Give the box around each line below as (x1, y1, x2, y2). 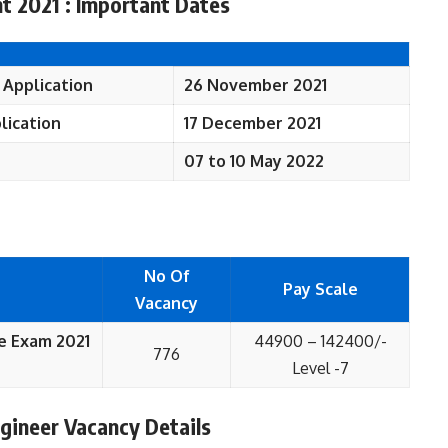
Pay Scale (282, 279, 358, 299)
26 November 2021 (184, 75, 327, 95)
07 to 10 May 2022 (184, 151, 324, 171)
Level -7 (291, 358, 349, 378)
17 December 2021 (184, 113, 321, 133)
